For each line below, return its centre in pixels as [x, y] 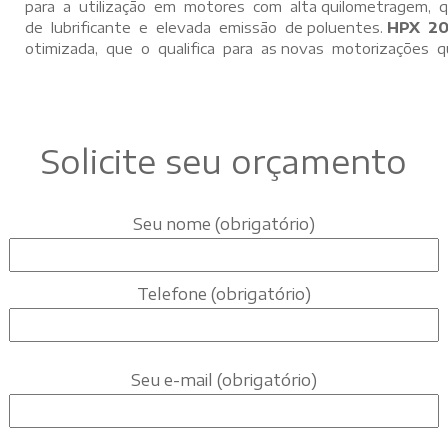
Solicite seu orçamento [224, 161]
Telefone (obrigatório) [224, 294]
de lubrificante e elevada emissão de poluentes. [206, 27]
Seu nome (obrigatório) [224, 224]
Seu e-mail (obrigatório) [224, 380]
